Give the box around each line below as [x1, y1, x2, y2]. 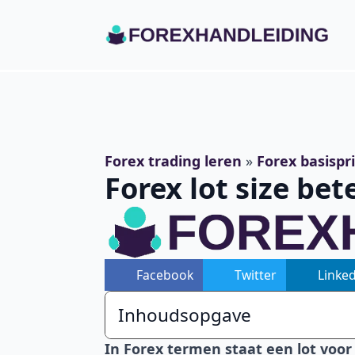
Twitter [235, 265, 277, 284]
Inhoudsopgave [118, 303, 251, 328]
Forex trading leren [105, 151, 242, 170]
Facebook [136, 265, 193, 284]
